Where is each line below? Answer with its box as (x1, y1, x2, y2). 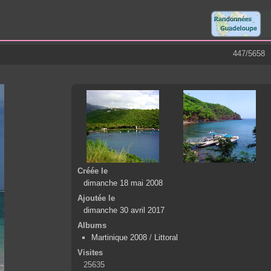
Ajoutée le (77, 194, 115, 203)
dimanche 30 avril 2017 (83, 206, 165, 215)
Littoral (154, 233, 178, 243)
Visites (77, 248, 103, 258)
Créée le (77, 166, 108, 176)
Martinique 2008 (91, 233, 147, 243)
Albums (77, 221, 106, 230)
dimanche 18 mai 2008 (83, 178, 163, 188)
